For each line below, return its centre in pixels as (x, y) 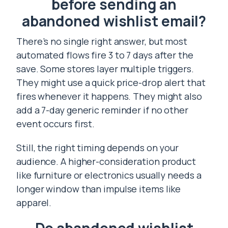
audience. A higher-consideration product (106, 161)
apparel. (34, 203)
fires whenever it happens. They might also (109, 96)
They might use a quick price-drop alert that (111, 82)
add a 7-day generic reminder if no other (102, 110)
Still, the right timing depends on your (98, 148)
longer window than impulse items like (99, 189)
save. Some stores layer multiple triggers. (105, 69)
